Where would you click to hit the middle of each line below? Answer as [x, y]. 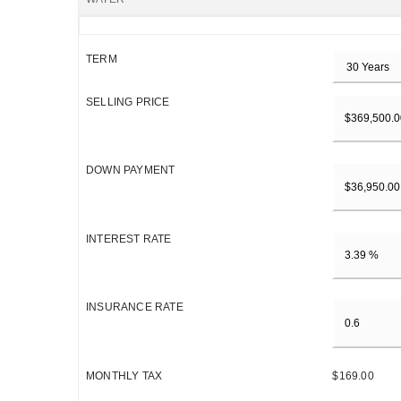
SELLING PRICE [128, 102]
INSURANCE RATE [135, 307]
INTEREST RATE [129, 239]
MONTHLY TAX [124, 375]
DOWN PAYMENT [131, 171]
